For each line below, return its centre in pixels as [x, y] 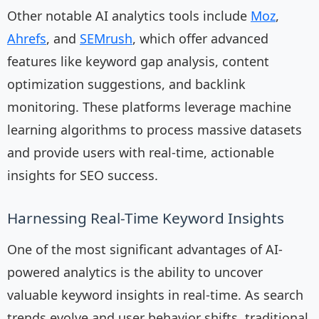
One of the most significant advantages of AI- [145, 250]
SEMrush [106, 39]
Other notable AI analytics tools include [129, 16]
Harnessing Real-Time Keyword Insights [146, 218]
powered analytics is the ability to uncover [135, 272]
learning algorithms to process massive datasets [155, 130]
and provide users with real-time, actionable [141, 153]
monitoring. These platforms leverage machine [149, 107]
